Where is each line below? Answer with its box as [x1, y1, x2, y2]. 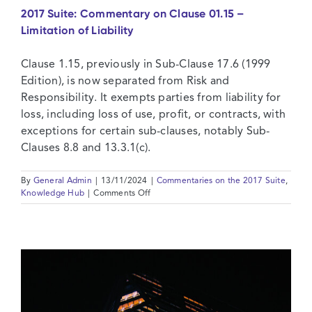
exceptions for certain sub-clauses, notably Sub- [21, 125, 270, 137]
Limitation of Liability [21, 23, 134, 37]
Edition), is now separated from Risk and [21, 75, 230, 87]
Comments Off [93, 189, 151, 198]
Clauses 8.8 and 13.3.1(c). [21, 142, 151, 154]
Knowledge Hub [21, 189, 85, 198]
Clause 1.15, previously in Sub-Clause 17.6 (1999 [21, 58, 271, 70]
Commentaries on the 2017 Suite [156, 176, 286, 185]
